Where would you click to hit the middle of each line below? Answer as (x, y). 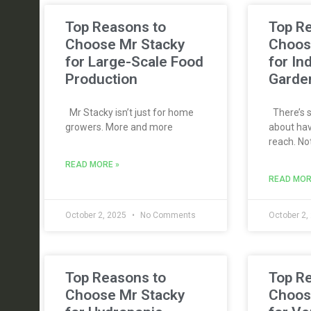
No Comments (167, 215)
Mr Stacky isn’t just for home (129, 112)
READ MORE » (92, 165)
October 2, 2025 (97, 215)
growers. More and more (119, 127)
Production (101, 79)
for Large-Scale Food (134, 62)
